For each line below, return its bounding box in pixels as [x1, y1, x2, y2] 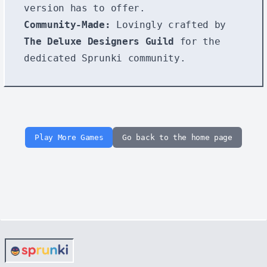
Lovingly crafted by [110, 18, 226, 30]
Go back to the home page [122, 132, 232, 142]
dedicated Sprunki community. [24, 52, 186, 64]
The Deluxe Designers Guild [24, 35, 174, 47]
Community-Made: [24, 18, 111, 30]
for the [173, 35, 221, 47]
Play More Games [35, 132, 104, 142]
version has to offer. [24, 2, 145, 14]
